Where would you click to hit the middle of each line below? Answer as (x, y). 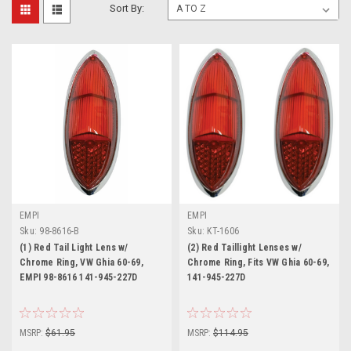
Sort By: (127, 8)
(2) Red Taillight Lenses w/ (244, 248)
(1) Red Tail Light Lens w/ (74, 248)
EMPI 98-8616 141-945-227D (79, 277)
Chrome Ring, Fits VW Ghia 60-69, (258, 262)
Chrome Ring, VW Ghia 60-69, (81, 262)
